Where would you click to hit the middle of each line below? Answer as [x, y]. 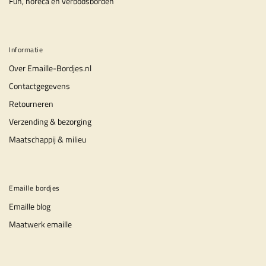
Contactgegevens [39, 86]
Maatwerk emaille [40, 224]
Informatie [26, 50]
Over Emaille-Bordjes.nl [50, 68]
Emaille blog [30, 206]
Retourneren [31, 104]
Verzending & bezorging [50, 121]
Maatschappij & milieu [47, 139]
